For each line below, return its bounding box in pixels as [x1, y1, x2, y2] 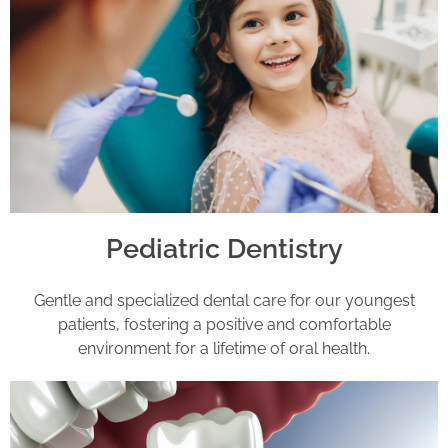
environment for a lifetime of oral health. [78, 339, 370, 359]
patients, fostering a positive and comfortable [57, 315, 391, 335]
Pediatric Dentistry [105, 233, 343, 265]
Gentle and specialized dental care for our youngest [33, 291, 415, 311]
